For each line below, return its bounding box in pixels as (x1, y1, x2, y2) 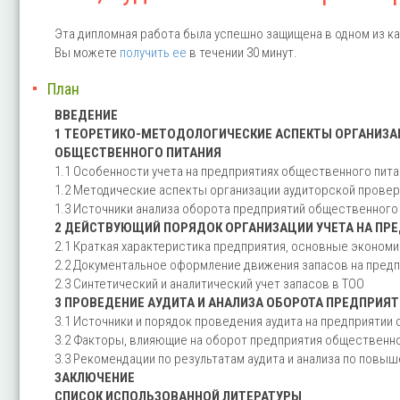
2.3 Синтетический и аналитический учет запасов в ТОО (54, 275, 364, 292)
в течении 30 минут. (189, 44, 297, 61)
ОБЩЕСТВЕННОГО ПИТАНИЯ (54, 144, 221, 161)
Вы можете (54, 44, 120, 61)
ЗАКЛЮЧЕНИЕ (54, 369, 135, 386)
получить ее (120, 44, 187, 61)
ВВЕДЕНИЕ (54, 106, 118, 123)
